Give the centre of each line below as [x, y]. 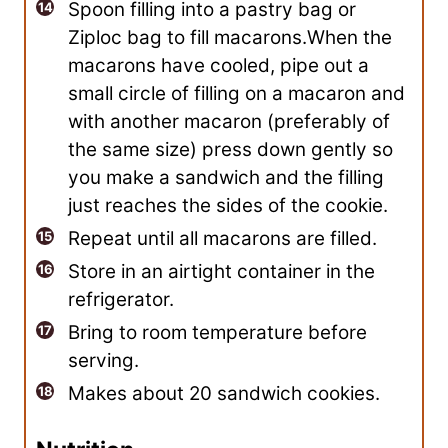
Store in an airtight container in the [221, 272]
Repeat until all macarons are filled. [222, 239]
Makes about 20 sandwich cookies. [224, 394]
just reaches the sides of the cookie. [228, 206]
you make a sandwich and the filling [226, 178]
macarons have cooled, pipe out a [218, 66]
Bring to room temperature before [217, 333]
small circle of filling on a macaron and [236, 94]
